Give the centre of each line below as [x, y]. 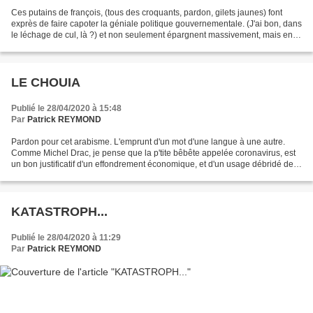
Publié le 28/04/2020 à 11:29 [66, 238]
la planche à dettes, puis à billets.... [77, 175]
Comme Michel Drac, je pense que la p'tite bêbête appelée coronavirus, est [153, 153]
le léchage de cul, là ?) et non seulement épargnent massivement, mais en [152, 35]
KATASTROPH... [59, 212]
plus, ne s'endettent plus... [60, 46]
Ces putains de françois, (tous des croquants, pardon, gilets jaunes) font [147, 13]
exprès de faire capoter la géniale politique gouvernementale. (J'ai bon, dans [156, 24]
